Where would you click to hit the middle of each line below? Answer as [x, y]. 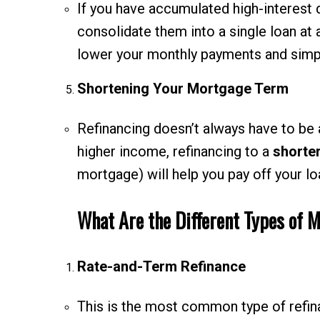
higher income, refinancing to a [175, 152]
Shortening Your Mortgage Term [182, 89]
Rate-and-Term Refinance [161, 267]
